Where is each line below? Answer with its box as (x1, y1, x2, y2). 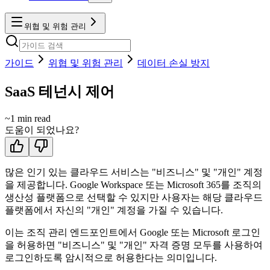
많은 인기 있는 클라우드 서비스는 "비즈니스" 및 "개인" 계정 (5, 166, 263, 177)
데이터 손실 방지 (137, 57, 210, 68)
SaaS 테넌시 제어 (5, 83, 115, 99)
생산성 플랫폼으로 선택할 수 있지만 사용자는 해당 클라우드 (5, 192, 263, 202)
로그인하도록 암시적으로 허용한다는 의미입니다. (5, 252, 217, 263)
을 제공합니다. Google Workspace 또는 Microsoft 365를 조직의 (5, 179, 262, 190)
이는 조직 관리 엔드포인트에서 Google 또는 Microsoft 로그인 (5, 227, 260, 237)
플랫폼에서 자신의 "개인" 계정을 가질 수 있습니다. (5, 204, 223, 215)
